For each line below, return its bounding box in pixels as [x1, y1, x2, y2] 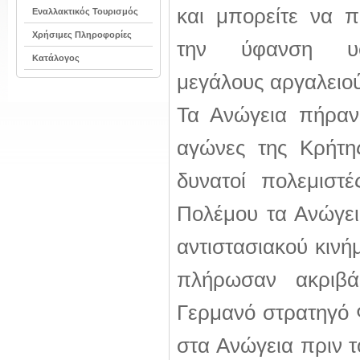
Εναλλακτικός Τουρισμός [32, 6, 138, 16]
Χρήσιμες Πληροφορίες [32, 30, 132, 39]
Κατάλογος [32, 53, 80, 63]
